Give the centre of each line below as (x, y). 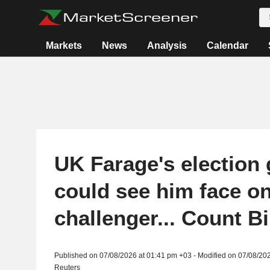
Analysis (167, 46)
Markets (64, 46)
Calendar (227, 46)
